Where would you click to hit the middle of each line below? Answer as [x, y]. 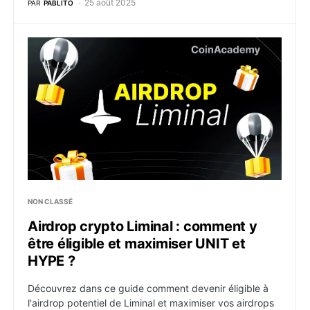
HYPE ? [52, 261]
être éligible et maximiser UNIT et [137, 244]
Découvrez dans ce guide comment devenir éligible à [148, 288]
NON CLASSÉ [50, 201]
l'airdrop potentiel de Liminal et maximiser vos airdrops [151, 303]
